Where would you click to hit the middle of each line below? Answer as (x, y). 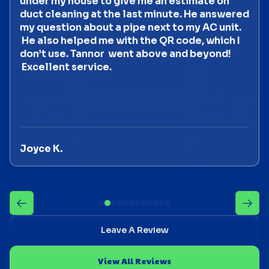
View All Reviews (134, 261)
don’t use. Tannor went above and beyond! (125, 54)
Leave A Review (134, 230)
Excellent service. (66, 67)
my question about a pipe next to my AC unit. (131, 28)
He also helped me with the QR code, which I (130, 41)
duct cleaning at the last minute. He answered (134, 14)
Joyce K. (41, 149)
